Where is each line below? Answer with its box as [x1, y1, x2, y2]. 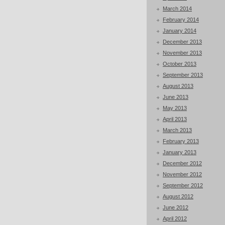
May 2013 [163, 105, 187, 111]
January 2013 [163, 149, 196, 155]
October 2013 [163, 61, 196, 67]
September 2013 [163, 72, 203, 78]
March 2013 [163, 127, 192, 133]
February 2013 [163, 138, 199, 144]
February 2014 [163, 17, 199, 23]
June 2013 [163, 94, 188, 100]
